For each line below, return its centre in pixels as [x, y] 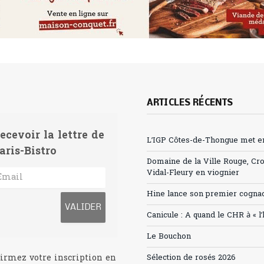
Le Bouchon [169, 236]
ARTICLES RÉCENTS [190, 103]
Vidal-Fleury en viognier [193, 173]
